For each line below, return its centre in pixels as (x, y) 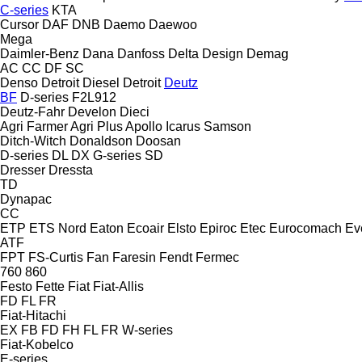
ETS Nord (58, 228)
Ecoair (145, 228)
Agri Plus (97, 126)
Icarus (183, 126)
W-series (147, 330)
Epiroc (218, 228)
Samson (227, 126)
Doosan (158, 141)
